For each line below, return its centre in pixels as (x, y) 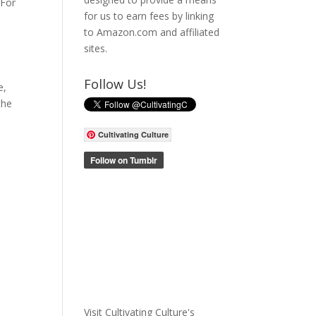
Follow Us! (115, 84)
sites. (96, 48)
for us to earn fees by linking (149, 16)
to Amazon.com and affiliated (152, 32)
